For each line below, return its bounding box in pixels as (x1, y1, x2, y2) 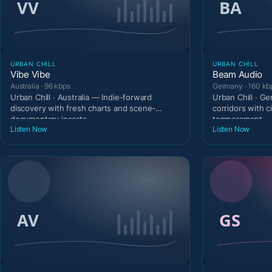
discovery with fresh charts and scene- (10, 103, 156, 113)
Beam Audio (212, 68, 262, 80)
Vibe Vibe (10, 68, 50, 80)
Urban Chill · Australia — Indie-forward (10, 92, 152, 102)
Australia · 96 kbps (10, 81, 70, 90)
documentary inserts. (10, 114, 89, 124)
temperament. (212, 114, 265, 124)
